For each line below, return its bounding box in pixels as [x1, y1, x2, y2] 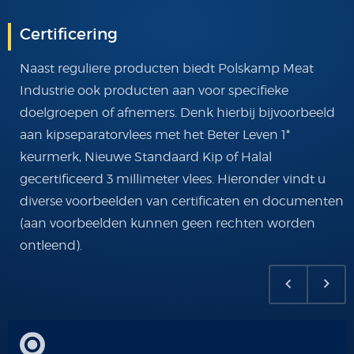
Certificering [20, 24, 118, 43]
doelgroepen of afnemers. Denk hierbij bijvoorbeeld [20, 105, 335, 120]
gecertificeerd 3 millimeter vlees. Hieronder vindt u [20, 171, 326, 186]
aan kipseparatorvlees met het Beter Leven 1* [20, 127, 290, 142]
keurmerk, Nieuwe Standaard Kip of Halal [20, 149, 272, 164]
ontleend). [20, 238, 82, 253]
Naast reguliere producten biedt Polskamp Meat [20, 61, 314, 76]
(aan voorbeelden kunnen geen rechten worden [20, 216, 315, 231]
